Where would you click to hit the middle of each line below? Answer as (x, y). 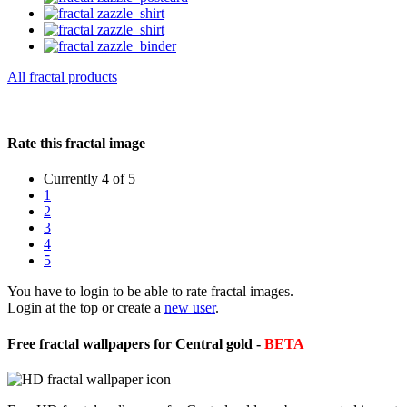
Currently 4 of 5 (89, 179)
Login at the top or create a (86, 308)
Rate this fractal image (76, 144)
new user (190, 308)
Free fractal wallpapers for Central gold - (136, 343)
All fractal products (62, 76)
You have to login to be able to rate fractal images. (150, 292)
